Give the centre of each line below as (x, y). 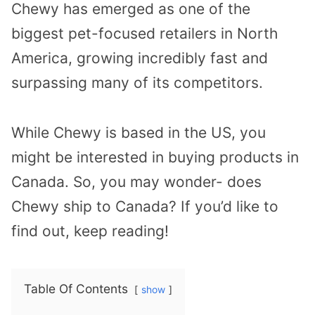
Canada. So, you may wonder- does (136, 182)
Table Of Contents (76, 288)
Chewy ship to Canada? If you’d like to (145, 207)
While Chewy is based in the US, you (139, 133)
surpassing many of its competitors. (137, 83)
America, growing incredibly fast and (140, 58)
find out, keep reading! (90, 231)
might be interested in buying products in (155, 157)
